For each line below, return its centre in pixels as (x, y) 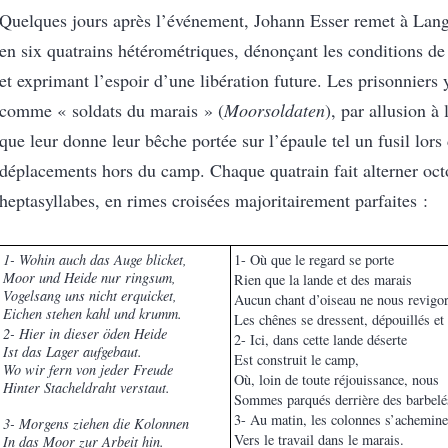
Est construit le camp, (296, 360)
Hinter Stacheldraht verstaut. (86, 388)
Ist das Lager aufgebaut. (72, 352)
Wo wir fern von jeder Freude (88, 370)
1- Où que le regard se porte (314, 260)
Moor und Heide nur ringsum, (89, 278)
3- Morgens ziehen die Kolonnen (96, 424)
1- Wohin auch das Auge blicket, (95, 260)
